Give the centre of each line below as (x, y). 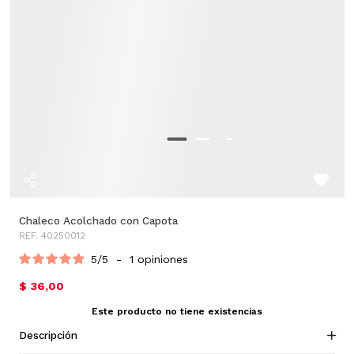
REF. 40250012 (52, 236)
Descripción (48, 335)
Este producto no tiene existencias (177, 312)
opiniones (163, 260)
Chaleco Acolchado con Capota (98, 221)
